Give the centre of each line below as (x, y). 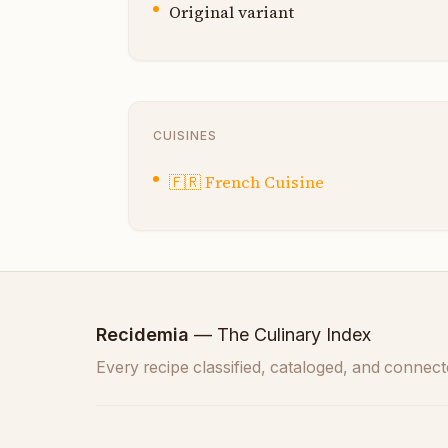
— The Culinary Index (280, 334)
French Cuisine (264, 181)
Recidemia (142, 334)
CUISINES (185, 135)
